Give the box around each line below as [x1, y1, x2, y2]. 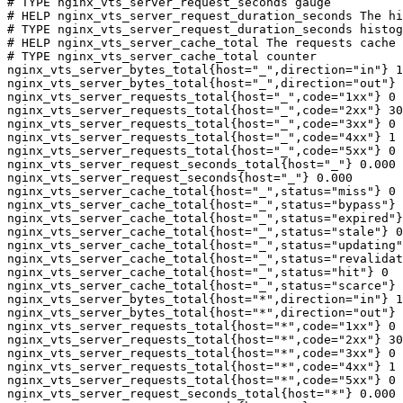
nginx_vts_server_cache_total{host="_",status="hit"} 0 [7, 265, 389, 279]
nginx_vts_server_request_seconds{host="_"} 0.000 [7, 171, 353, 184]
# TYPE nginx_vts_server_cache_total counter [7, 49, 317, 63]
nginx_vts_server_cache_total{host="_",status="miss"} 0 [7, 184, 396, 198]
